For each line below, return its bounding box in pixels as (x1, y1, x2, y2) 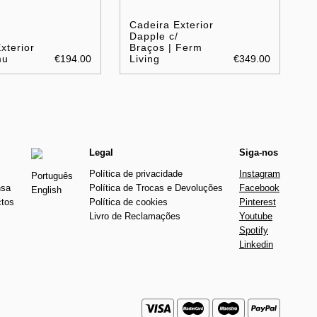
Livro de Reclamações (88, 210, 180, 221)
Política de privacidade (88, 168, 183, 179)
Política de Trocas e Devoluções (88, 182, 223, 193)
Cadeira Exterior (129, 18, 214, 30)
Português (30, 170, 73, 181)
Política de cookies (88, 196, 168, 207)
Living (129, 52, 160, 64)
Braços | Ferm (129, 41, 202, 53)
